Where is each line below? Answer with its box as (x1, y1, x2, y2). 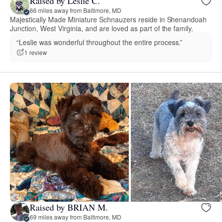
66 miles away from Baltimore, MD (30, 6, 121, 15)
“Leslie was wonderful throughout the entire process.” (16, 37, 183, 47)
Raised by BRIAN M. (30, 201, 108, 214)
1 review (24, 48, 47, 57)
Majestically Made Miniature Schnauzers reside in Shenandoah (10, 14, 207, 24)
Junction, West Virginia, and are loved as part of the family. (10, 23, 194, 33)
